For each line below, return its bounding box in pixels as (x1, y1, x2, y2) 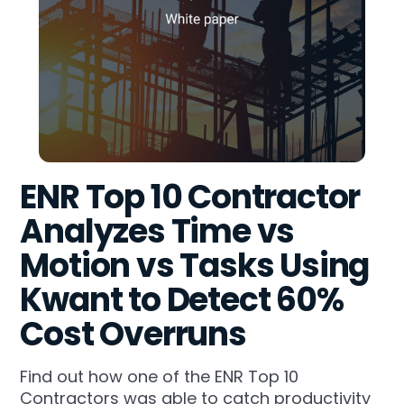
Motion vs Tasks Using (20, 243, 370, 289)
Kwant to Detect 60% (20, 277, 344, 324)
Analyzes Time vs (20, 208, 295, 255)
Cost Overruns (20, 311, 246, 358)
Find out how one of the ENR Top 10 (20, 365, 299, 389)
